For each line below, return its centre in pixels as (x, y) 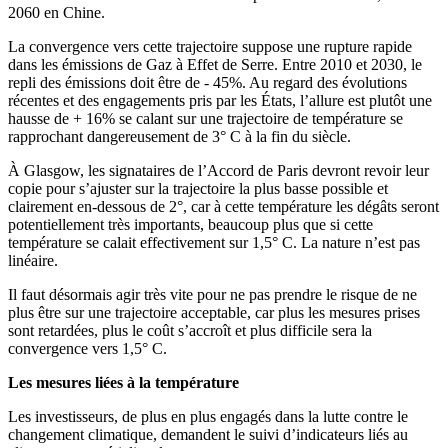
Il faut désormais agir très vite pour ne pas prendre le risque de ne (212, 294)
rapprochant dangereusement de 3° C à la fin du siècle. (179, 136)
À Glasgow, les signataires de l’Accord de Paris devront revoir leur (218, 170)
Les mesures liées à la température (123, 382)
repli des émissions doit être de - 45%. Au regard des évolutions (207, 82)
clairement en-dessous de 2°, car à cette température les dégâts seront (223, 206)
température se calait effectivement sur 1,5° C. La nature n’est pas (214, 242)
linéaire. (33, 260)
